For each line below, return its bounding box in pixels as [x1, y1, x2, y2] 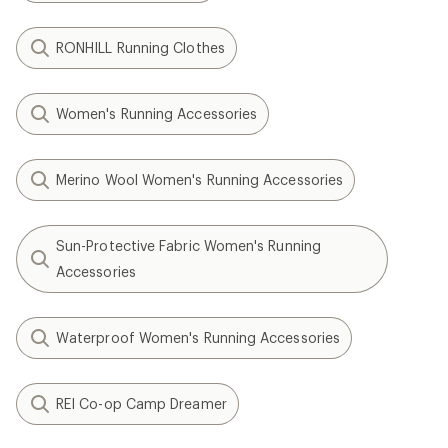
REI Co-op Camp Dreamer [56, 395, 227, 412]
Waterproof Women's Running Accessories [56, 329, 341, 346]
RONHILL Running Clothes [56, 39, 225, 56]
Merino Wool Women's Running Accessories [56, 171, 344, 188]
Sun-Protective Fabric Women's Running [56, 237, 321, 254]
